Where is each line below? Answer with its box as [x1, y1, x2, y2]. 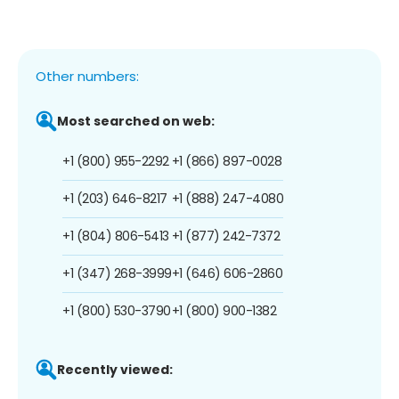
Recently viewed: [57, 360, 173, 379]
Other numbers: [36, 66, 139, 85]
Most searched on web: [57, 111, 215, 130]
